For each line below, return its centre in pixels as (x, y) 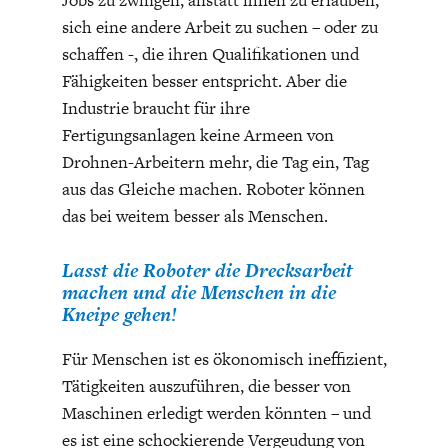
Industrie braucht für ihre (155, 107)
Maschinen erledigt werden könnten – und (216, 412)
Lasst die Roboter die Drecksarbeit (207, 270)
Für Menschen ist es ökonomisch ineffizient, (224, 358)
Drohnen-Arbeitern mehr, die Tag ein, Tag (215, 161)
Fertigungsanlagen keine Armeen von (197, 134)
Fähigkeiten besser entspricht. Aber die (204, 80)
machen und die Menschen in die (198, 292)
